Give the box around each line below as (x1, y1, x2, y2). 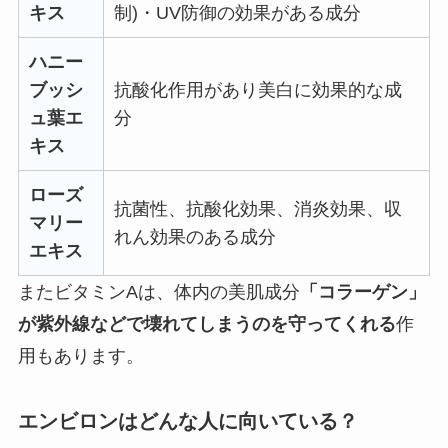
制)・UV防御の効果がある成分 (113, 2, 361, 23)
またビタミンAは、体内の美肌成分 (17, 281, 300, 302)
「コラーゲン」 (299, 281, 426, 302)
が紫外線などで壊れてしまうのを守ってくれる (17, 313, 396, 334)
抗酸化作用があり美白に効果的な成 (113, 79, 402, 100)
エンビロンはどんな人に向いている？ (17, 409, 358, 432)
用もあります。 (17, 345, 144, 366)
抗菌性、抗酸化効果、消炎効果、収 (113, 198, 402, 219)
